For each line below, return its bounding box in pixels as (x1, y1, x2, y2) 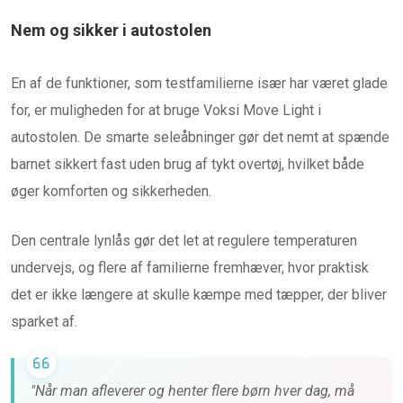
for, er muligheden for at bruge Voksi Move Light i (11, 102, 321, 120)
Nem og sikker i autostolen (11, 21, 211, 40)
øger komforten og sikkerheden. (11, 183, 211, 201)
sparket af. (11, 313, 77, 331)
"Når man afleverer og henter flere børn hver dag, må (31, 382, 354, 400)
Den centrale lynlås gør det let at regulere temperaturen (11, 232, 357, 250)
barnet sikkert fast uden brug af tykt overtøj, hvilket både (11, 156, 364, 174)
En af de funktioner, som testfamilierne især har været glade (11, 75, 388, 93)
